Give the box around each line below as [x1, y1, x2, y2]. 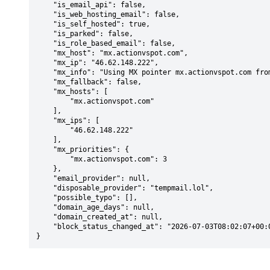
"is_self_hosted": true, [36, 20, 53, 28]
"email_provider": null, [36, 174, 53, 183]
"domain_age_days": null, [36, 203, 53, 212]
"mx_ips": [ [36, 116, 53, 125]
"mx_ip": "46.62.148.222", [36, 58, 53, 67]
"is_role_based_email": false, [36, 39, 53, 48]
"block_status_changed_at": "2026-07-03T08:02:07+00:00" [36, 222, 53, 231]
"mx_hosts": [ [36, 87, 53, 96]
